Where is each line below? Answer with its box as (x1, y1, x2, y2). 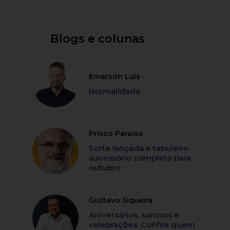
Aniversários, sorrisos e (89, 210, 180, 220)
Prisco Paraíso (89, 129, 144, 139)
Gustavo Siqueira (89, 196, 153, 205)
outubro (89, 163, 121, 173)
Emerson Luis (89, 72, 141, 82)
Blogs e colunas (50, 32, 145, 46)
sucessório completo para (89, 153, 191, 163)
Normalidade (89, 86, 141, 97)
